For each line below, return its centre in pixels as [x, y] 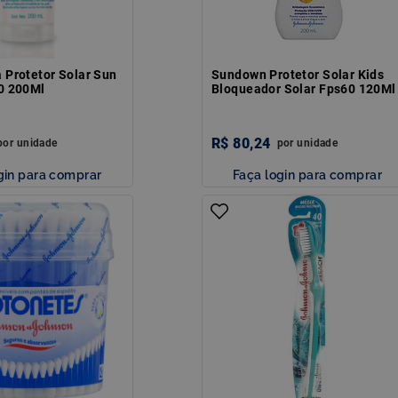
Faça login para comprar [307, 174]
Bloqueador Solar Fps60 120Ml [304, 88]
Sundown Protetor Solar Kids [298, 74]
